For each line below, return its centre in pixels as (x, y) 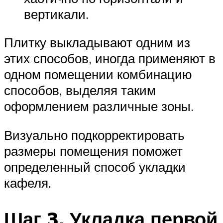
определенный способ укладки (95, 167)
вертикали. (56, 14)
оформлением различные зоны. (99, 106)
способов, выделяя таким (80, 90)
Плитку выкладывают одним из (97, 43)
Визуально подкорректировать (94, 135)
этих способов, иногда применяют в (110, 58)
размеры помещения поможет (93, 151)
